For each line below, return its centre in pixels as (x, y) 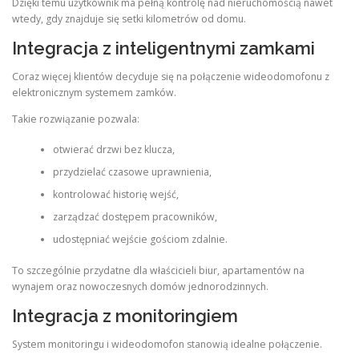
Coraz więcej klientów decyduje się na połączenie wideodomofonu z (171, 76)
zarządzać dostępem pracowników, (135, 217)
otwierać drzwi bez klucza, (113, 150)
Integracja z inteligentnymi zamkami (163, 48)
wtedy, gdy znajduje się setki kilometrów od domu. (129, 18)
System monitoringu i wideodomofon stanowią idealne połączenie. (167, 344)
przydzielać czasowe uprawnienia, (132, 172)
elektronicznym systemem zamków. (94, 92)
